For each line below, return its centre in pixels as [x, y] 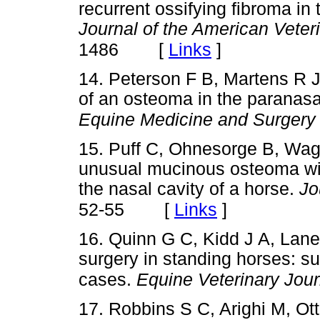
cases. [107, 280]
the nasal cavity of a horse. [189, 189]
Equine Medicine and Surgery [197, 119]
